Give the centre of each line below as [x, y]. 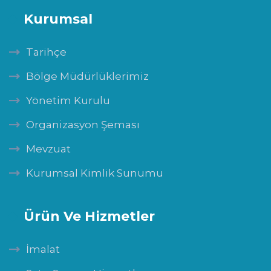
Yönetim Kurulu [68, 100]
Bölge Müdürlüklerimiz [87, 76]
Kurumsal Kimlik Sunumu [95, 173]
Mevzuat [48, 149]
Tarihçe [46, 52]
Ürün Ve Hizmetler [89, 216]
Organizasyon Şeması [83, 125]
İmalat [43, 249]
